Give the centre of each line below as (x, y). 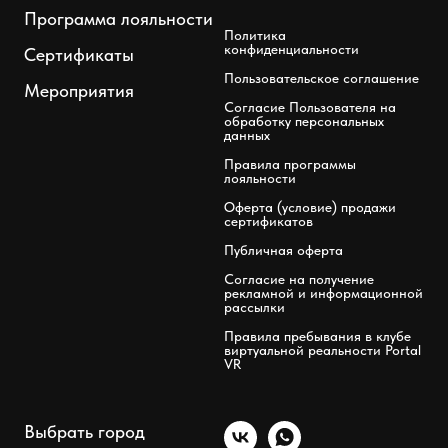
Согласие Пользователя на (310, 106)
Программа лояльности (118, 18)
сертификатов (268, 220)
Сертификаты (79, 54)
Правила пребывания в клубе (317, 335)
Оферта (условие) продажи (310, 206)
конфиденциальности (291, 48)
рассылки (254, 306)
